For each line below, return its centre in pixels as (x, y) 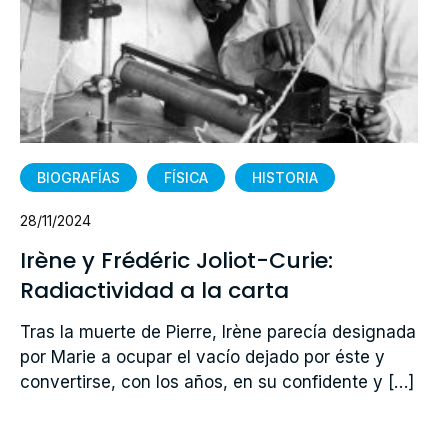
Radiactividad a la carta (154, 290)
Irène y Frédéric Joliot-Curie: (176, 260)
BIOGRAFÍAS (78, 177)
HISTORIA (285, 177)
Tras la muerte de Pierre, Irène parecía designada (218, 331)
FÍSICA (186, 177)
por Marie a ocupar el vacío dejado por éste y (202, 356)
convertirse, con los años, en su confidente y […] (217, 381)
